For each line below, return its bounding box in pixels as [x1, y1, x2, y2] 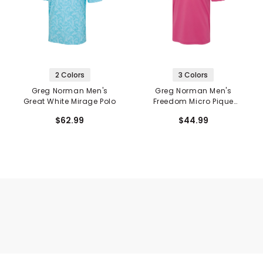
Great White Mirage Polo [23, 96, 116, 107]
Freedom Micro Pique [153, 96, 234, 107]
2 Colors [55, 70, 85, 80]
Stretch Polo [170, 107, 217, 117]
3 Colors [178, 70, 208, 80]
